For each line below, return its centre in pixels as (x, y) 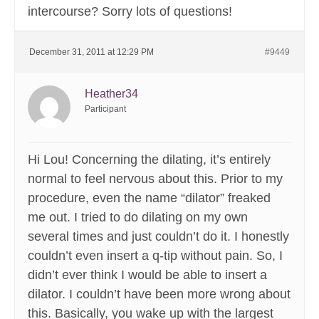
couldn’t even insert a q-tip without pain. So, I (155, 256)
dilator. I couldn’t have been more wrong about (159, 294)
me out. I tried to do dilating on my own (138, 218)
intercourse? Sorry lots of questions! (130, 12)
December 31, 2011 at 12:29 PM (91, 52)
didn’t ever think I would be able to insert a (147, 275)
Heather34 (111, 94)
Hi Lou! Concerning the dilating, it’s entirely (149, 160)
